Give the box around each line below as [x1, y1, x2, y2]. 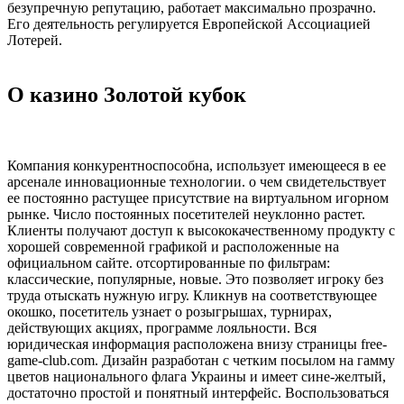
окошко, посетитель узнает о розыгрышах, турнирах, [7, 303, 332, 319]
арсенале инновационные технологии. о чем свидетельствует [7, 173, 386, 189]
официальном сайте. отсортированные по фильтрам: [7, 254, 330, 271]
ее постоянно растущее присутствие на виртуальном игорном [7, 189, 389, 206]
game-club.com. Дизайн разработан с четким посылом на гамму [7, 352, 395, 368]
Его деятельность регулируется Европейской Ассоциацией [7, 15, 371, 32]
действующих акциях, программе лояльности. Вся [7, 319, 317, 335]
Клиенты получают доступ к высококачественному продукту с [7, 222, 395, 238]
